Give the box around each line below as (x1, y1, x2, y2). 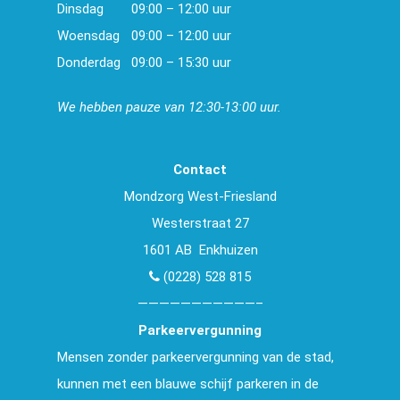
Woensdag (57, 27, 120, 44)
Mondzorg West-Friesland (123, 187, 277, 204)
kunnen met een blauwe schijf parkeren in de (57, 375, 319, 392)
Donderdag (57, 54, 121, 71)
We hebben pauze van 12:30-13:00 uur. (57, 98, 281, 115)
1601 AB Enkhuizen (142, 241, 258, 258)
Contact (173, 161, 227, 178)
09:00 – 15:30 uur (131, 54, 231, 71)
